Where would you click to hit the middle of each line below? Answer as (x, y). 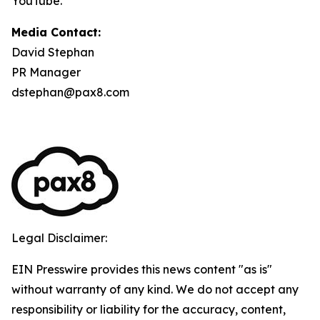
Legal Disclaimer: (59, 238)
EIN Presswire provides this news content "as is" (142, 269)
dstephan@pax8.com (70, 92)
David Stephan (53, 52)
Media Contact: (56, 32)
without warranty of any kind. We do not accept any (155, 289)
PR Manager (46, 72)
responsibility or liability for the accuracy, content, (149, 309)
